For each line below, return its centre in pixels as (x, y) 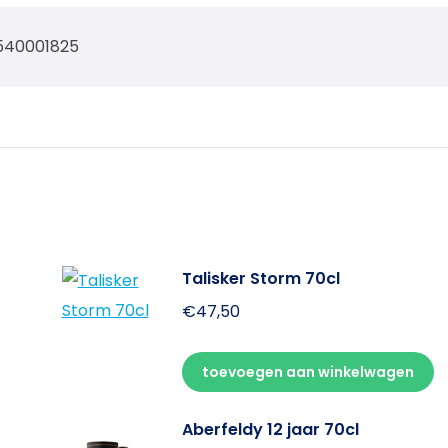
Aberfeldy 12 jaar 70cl (270, 429)
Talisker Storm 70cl (260, 278)
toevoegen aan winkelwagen (307, 371)
